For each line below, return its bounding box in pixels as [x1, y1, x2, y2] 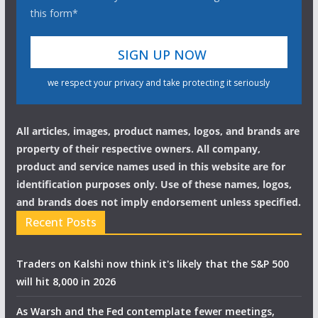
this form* [30, 6, 78, 20]
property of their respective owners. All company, [16, 141, 261, 155]
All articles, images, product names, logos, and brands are [16, 124, 300, 138]
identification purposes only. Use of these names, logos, [16, 177, 292, 191]
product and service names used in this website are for [16, 159, 285, 173]
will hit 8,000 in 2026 [16, 274, 116, 288]
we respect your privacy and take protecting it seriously [48, 76, 270, 89]
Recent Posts [24, 214, 97, 230]
